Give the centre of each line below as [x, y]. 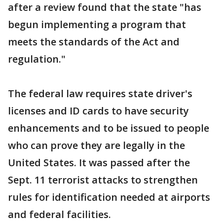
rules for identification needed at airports [109, 197]
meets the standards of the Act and [94, 42]
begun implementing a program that [97, 24]
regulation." [37, 59]
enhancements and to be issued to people [109, 128]
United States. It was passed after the [99, 163]
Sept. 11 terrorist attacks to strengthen [103, 180]
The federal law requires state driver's [100, 93]
